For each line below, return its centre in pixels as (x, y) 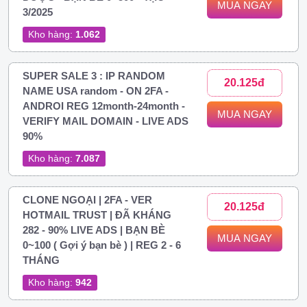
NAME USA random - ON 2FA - (96, 90)
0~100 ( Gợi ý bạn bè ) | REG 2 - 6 (102, 245)
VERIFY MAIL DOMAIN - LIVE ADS (106, 121)
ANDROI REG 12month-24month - (104, 106)
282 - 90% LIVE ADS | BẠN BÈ (94, 230)
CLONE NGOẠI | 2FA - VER (87, 199)
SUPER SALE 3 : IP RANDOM (94, 75)
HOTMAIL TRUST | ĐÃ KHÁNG (97, 214)
